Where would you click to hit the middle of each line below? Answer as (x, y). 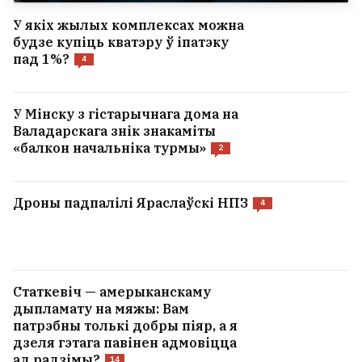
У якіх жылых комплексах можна (128, 25)
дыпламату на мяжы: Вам (101, 309)
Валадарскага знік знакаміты (114, 131)
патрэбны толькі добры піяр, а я (125, 326)
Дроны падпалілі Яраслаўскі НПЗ (130, 203)
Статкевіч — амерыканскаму (112, 292)
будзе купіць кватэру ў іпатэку (121, 42)
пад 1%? (41, 59)
